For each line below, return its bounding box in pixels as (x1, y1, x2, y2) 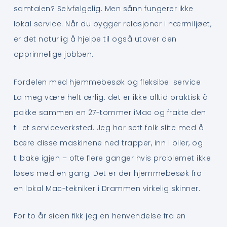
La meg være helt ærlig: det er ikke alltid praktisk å (13, 92, 208, 102)
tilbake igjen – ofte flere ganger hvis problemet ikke (13, 153, 211, 163)
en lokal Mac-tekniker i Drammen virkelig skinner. (13, 183, 201, 194)
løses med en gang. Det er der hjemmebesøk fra (13, 168, 202, 178)
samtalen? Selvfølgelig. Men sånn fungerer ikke (13, 4, 194, 14)
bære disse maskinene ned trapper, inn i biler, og (13, 137, 203, 148)
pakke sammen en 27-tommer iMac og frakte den (13, 107, 206, 118)
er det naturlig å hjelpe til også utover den (13, 34, 177, 45)
